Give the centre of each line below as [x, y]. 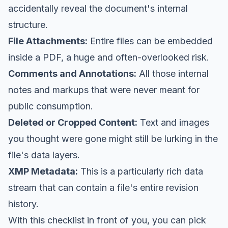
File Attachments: [48, 41]
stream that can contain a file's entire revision [103, 187]
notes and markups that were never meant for [104, 90]
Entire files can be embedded [150, 41]
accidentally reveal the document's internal [98, 8]
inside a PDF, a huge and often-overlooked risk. [109, 57]
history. [23, 204]
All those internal [173, 73]
